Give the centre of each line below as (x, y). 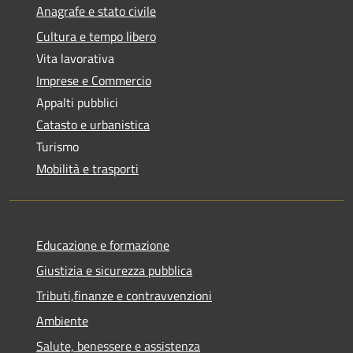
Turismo (58, 146)
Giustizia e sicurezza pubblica (114, 270)
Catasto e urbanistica (93, 124)
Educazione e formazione (103, 245)
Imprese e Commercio (94, 80)
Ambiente (62, 320)
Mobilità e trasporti (87, 168)
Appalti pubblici (77, 102)
